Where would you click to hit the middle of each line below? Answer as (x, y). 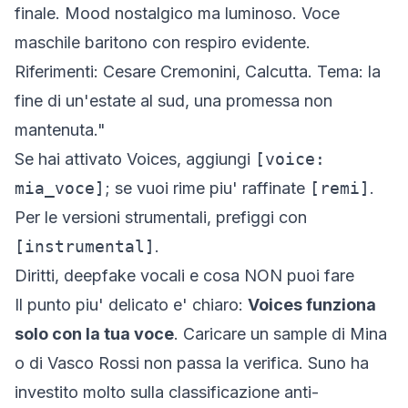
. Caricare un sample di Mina (280, 334)
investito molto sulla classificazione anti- (167, 392)
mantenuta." (60, 130)
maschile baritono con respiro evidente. (163, 42)
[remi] (340, 188)
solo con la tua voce (94, 334)
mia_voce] (60, 188)
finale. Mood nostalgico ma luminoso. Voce (177, 13)
